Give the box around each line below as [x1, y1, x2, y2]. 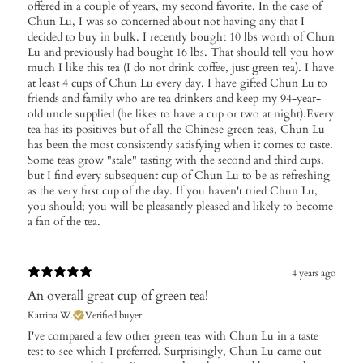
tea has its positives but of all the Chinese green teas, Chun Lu [28, 121, 325, 137]
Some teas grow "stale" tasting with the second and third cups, [28, 152, 324, 168]
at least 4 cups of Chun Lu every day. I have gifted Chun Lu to [28, 75, 327, 91]
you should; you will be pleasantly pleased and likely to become [28, 198, 333, 214]
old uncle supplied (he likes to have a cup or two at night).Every [28, 105, 334, 122]
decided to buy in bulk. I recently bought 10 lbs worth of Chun [28, 28, 335, 45]
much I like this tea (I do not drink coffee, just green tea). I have [28, 59, 334, 75]
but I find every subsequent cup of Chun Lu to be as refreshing [28, 167, 330, 183]
